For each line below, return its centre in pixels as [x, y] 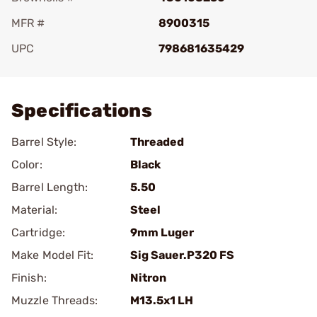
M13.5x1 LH [162, 300]
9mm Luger [162, 232]
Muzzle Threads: [55, 300]
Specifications [82, 111]
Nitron [148, 278]
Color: [27, 165]
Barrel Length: [50, 187]
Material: [34, 210]
